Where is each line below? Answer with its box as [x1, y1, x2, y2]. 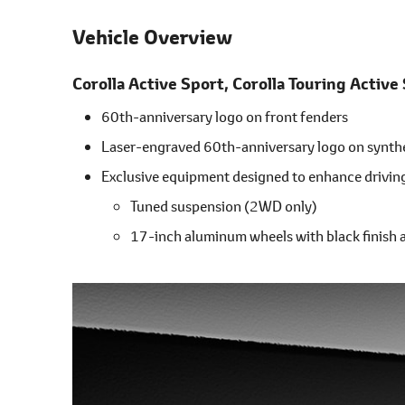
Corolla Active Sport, [72, 72, 232, 95]
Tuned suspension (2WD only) [130, 195, 317, 215]
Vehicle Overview [72, 23, 232, 52]
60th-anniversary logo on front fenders [101, 106, 348, 126]
